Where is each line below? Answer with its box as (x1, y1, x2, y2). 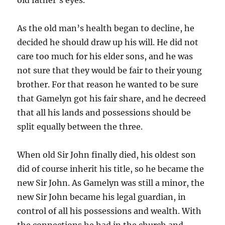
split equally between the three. (17, 121, 143, 132)
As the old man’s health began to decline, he (17, 23, 195, 33)
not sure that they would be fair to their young (17, 65, 202, 75)
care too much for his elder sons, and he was (17, 51, 193, 61)
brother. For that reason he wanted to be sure (17, 79, 199, 89)
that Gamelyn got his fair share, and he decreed (17, 93, 206, 103)
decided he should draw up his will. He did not (17, 37, 199, 47)
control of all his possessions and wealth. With (17, 205, 202, 216)
